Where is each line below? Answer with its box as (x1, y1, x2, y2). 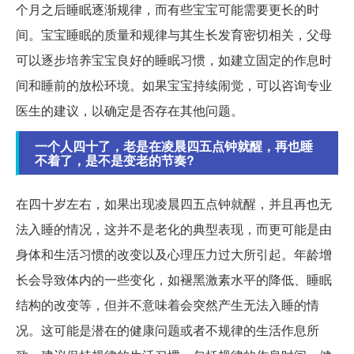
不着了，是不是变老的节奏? (35, 151, 194, 170)
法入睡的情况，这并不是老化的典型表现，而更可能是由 (16, 220, 332, 239)
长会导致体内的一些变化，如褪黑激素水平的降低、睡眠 (16, 270, 332, 289)
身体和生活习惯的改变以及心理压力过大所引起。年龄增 (16, 245, 332, 264)
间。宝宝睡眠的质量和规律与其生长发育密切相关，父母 (16, 25, 332, 44)
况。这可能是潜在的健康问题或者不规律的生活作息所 (16, 321, 319, 340)
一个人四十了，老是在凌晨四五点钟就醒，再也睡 (35, 137, 313, 156)
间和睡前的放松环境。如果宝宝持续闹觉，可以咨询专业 (16, 76, 332, 95)
